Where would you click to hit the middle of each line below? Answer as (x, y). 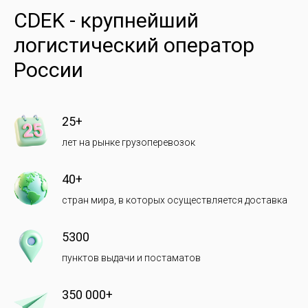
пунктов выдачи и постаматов (131, 258)
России (48, 70)
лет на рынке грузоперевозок (129, 142)
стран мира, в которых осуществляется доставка (175, 200)
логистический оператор (134, 45)
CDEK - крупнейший (106, 20)
